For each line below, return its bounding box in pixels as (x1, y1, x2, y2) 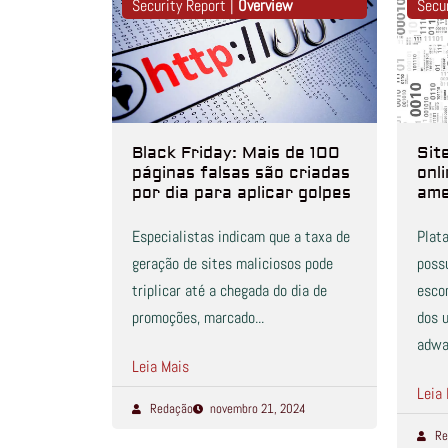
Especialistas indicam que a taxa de (132, 226, 350, 248)
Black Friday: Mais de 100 (132, 143, 340, 164)
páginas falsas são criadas (132, 163, 350, 184)
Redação (149, 400, 193, 418)
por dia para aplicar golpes (132, 183, 351, 204)
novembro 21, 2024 (210, 400, 306, 418)
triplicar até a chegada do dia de (132, 280, 327, 302)
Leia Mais (132, 356, 189, 378)
